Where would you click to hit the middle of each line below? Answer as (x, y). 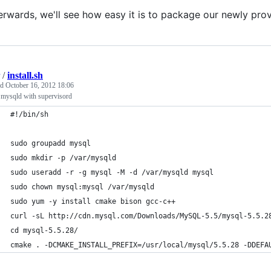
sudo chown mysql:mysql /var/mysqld (82, 187)
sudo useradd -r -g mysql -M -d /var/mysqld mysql (112, 172)
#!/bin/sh (29, 114)
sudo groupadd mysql (51, 143)
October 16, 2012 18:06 (40, 85)
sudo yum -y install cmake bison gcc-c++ (93, 201)
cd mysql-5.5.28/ (44, 230)
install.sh (25, 75)
